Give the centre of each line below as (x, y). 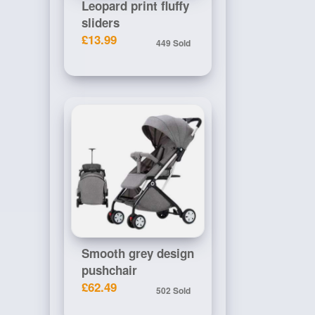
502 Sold (173, 290)
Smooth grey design (138, 253)
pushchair (109, 270)
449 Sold (173, 43)
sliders (101, 22)
